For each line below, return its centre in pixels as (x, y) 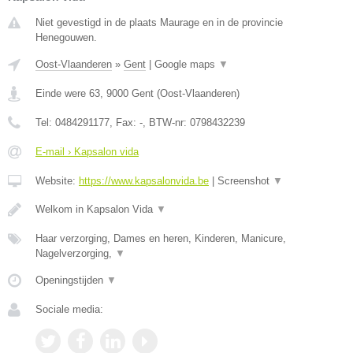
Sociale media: (69, 309)
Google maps (186, 64)
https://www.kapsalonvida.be (144, 180)
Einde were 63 (68, 93)
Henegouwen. (66, 37)
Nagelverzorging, (75, 253)
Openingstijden (71, 280)
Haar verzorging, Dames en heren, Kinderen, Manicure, (161, 238)
